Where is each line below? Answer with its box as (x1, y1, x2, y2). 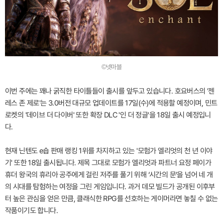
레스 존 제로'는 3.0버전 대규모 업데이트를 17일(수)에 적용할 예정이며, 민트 (5, 98, 218, 108)
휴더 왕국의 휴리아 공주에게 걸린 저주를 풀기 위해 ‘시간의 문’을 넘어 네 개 (5, 170, 213, 179)
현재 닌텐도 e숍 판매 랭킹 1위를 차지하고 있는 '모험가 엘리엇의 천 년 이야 (5, 146, 213, 155)
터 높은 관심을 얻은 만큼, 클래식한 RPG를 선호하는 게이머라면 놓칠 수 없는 (5, 194, 218, 203)
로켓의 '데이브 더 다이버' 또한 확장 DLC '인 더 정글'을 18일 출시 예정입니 (5, 110, 211, 119)
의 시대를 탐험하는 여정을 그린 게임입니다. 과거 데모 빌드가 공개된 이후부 (5, 182, 215, 191)
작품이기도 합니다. (5, 206, 58, 215)
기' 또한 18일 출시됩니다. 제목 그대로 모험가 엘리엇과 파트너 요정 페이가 (5, 158, 212, 167)
